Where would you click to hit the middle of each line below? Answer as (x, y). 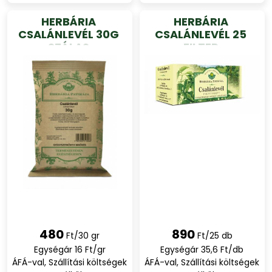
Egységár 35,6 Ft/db (202, 250)
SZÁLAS (68, 47)
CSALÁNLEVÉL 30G (68, 34)
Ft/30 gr (83, 236)
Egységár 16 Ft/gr (70, 250)
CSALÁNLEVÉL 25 (201, 34)
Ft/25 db (215, 236)
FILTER (201, 47)
